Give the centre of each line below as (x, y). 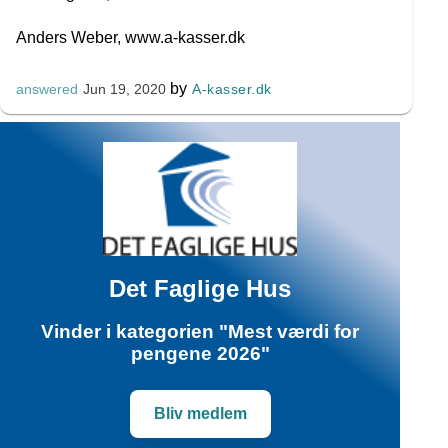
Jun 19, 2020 (124, 89)
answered (47, 89)
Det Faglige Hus (200, 288)
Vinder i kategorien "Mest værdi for (200, 332)
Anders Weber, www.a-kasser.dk (130, 37)
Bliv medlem (200, 414)
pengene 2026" (200, 354)
